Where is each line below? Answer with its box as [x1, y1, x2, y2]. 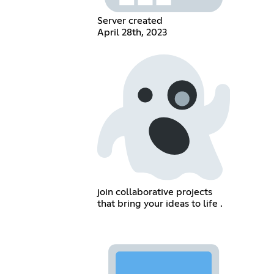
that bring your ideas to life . [97, 198, 223, 209]
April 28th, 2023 [97, 28, 167, 38]
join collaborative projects [97, 187, 212, 197]
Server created [97, 16, 163, 26]
